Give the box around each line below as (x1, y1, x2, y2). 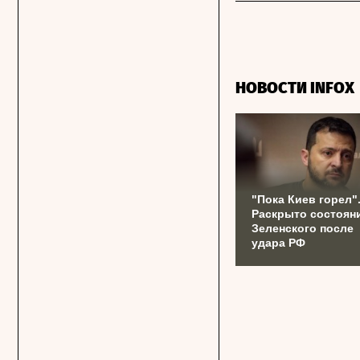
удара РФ (252, 236, 305, 249)
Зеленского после (252, 222, 354, 235)
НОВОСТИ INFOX (235, 78, 354, 97)
